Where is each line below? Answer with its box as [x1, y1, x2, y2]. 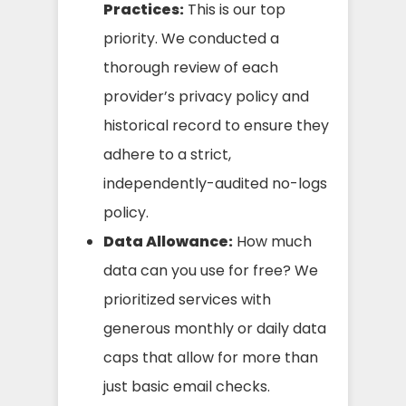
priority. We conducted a [103, 27, 279, 49]
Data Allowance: [103, 230, 233, 252]
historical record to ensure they [103, 114, 329, 136]
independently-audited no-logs [103, 172, 327, 194]
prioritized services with [103, 288, 271, 310]
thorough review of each [103, 56, 278, 78]
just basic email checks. [103, 375, 270, 397]
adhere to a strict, [103, 143, 231, 165]
